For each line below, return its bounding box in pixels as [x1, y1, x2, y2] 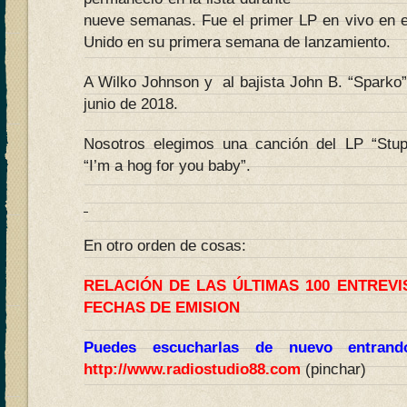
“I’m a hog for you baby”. [84, 157, 251, 174]
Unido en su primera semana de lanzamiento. [84, 34, 391, 51]
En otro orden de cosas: [84, 237, 246, 254]
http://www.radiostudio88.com [84, 361, 301, 378]
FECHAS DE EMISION [84, 299, 240, 316]
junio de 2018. [84, 95, 178, 113]
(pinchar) [305, 361, 366, 378]
